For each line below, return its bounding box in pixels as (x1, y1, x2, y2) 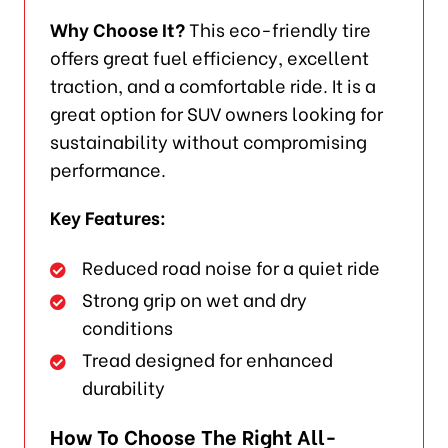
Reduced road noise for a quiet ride (82, 253, 381, 281)
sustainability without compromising (49, 127, 367, 155)
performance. (49, 155, 166, 183)
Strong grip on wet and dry (82, 285, 308, 313)
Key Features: (49, 203, 166, 231)
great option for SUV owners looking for (49, 99, 383, 127)
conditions (82, 313, 174, 341)
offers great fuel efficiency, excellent (49, 43, 369, 71)
